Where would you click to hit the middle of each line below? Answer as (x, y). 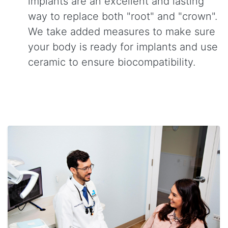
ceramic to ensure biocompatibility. (112, 62)
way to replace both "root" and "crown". (123, 16)
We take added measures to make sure (122, 31)
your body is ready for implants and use (123, 47)
